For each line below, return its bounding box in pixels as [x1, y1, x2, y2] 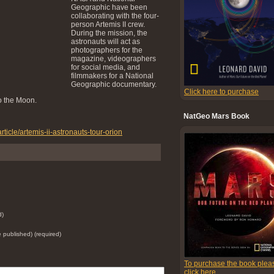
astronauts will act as [71, 37, 140, 46]
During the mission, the [71, 28, 147, 37]
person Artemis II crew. [71, 20, 145, 29]
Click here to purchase [184, 87, 259, 96]
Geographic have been [71, 2, 147, 12]
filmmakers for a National [71, 71, 154, 80]
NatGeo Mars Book [183, 112, 250, 120]
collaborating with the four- [71, 11, 159, 20]
